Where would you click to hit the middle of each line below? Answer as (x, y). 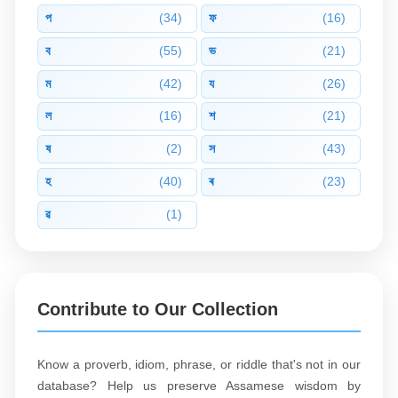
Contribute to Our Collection (158, 309)
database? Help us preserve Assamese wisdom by (199, 385)
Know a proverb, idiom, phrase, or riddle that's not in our (199, 364)
